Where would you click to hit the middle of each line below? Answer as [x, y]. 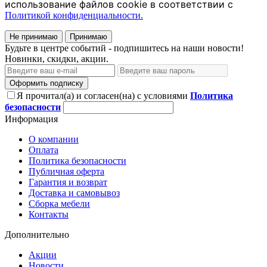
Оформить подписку [46, 83]
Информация [31, 119]
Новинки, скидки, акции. [57, 59]
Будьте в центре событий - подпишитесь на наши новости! [124, 48]
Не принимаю [34, 37]
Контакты [49, 215]
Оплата [44, 150]
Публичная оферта [66, 172]
